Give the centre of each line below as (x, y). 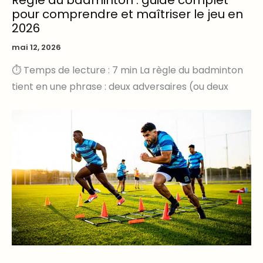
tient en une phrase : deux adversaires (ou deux (120, 86)
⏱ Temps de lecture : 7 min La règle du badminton (127, 70)
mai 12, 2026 (36, 48)
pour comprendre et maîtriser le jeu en (127, 14)
